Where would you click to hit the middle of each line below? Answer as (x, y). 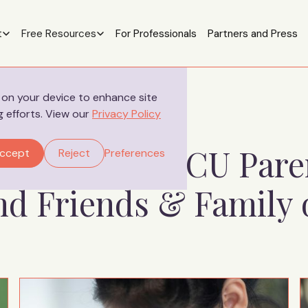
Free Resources (58, 33)
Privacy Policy (126, 114)
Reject (74, 153)
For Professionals (156, 33)
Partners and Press (252, 33)
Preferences (135, 153)
